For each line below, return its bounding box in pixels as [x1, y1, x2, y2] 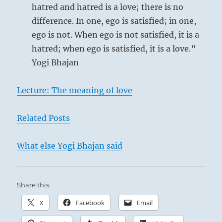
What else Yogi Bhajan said [17, 140, 123, 151]
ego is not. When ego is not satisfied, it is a [32, 29, 200, 40]
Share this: [17, 180, 51, 189]
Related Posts [17, 112, 70, 123]
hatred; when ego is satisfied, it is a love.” [32, 43, 196, 54]
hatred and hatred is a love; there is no [32, 1, 184, 12]
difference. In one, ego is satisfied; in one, [32, 15, 197, 26]
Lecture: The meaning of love [17, 85, 133, 95]
